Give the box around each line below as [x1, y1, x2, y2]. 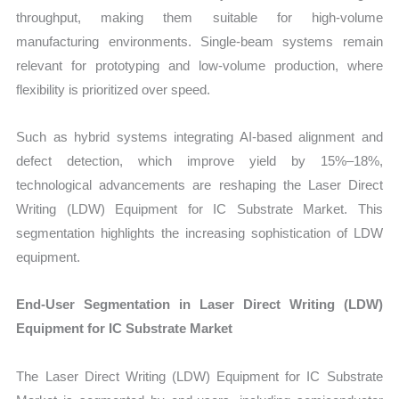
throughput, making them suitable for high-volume [16, 9, 383, 25]
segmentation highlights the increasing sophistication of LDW [16, 225, 383, 241]
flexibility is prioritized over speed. [16, 81, 211, 97]
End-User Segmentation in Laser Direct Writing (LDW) [16, 297, 383, 313]
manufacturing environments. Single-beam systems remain [16, 33, 383, 49]
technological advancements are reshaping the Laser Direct [16, 177, 383, 193]
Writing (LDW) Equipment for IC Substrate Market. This [16, 201, 383, 217]
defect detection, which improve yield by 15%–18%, [16, 153, 383, 169]
